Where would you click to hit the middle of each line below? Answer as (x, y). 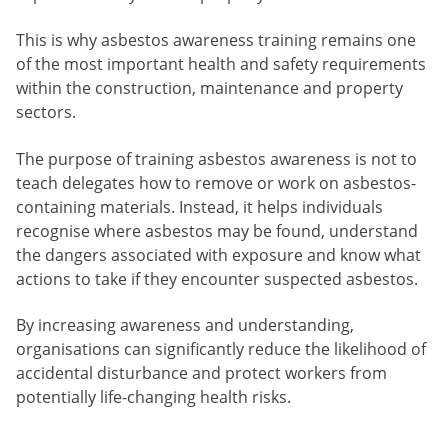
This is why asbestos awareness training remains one (216, 40)
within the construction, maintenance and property (209, 88)
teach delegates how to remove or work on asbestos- (216, 182)
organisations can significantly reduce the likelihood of (221, 349)
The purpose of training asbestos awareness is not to (216, 158)
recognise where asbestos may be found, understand (217, 230)
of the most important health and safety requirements (221, 64)
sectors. (46, 112)
